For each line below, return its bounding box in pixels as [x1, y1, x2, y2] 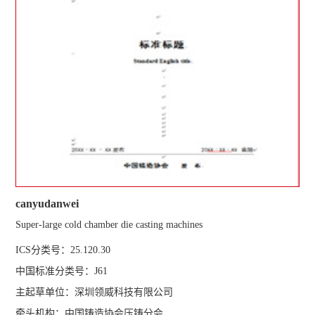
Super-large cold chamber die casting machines [15, 219, 203, 231]
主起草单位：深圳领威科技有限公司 [15, 287, 174, 298]
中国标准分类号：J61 [15, 266, 108, 277]
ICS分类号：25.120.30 [15, 245, 111, 256]
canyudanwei [15, 198, 79, 210]
